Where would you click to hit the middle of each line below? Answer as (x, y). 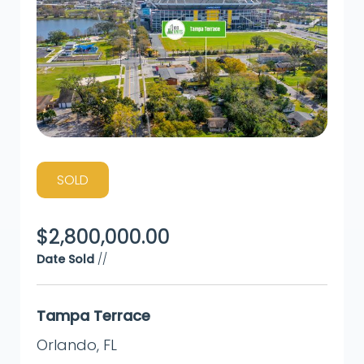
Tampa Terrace (93, 316)
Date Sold (65, 260)
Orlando (67, 345)
